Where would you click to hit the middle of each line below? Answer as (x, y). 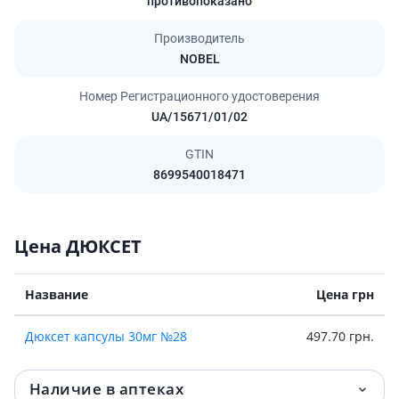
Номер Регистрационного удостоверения (199, 96)
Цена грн (345, 294)
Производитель (199, 38)
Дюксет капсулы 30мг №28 (106, 336)
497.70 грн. (340, 336)
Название (57, 294)
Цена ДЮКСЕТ (78, 246)
